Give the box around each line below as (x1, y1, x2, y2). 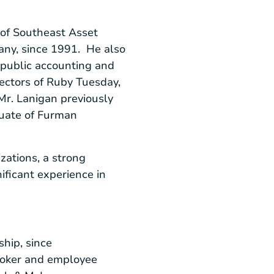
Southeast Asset (13, 25, 98, 40)
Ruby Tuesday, (46, 75, 120, 90)
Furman (37, 108, 77, 123)
